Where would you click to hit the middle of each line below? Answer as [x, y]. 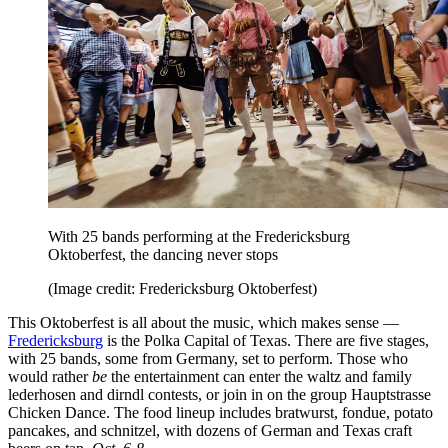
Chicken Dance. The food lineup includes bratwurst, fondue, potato [220, 412]
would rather [50, 376]
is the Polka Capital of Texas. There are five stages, [266, 340]
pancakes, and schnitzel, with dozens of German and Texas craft [210, 430]
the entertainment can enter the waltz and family [259, 376]
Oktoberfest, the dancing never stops [163, 254]
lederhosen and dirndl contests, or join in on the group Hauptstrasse [219, 394]
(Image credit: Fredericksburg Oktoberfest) [182, 288]
